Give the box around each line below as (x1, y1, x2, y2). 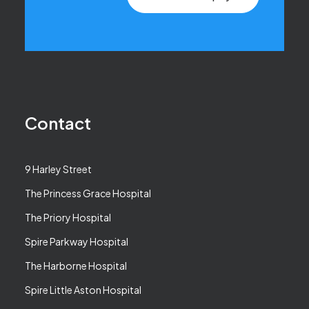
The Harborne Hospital (25, 259, 127, 272)
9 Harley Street (25, 163, 92, 175)
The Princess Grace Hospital (25, 187, 151, 199)
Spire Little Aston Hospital (25, 283, 141, 296)
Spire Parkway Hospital (25, 235, 128, 248)
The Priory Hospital (25, 211, 111, 223)
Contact (25, 112, 91, 133)
